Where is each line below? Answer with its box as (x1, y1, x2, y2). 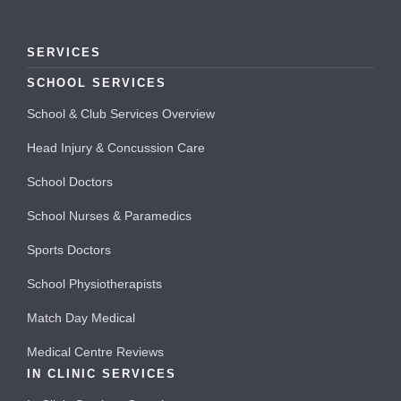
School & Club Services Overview (27, 106, 215, 121)
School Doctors (27, 174, 113, 189)
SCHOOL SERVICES (27, 75, 166, 90)
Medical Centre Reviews (27, 344, 164, 359)
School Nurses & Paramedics (27, 208, 192, 223)
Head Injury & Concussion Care (27, 140, 205, 155)
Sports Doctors (27, 242, 111, 257)
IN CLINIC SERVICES (27, 366, 176, 380)
